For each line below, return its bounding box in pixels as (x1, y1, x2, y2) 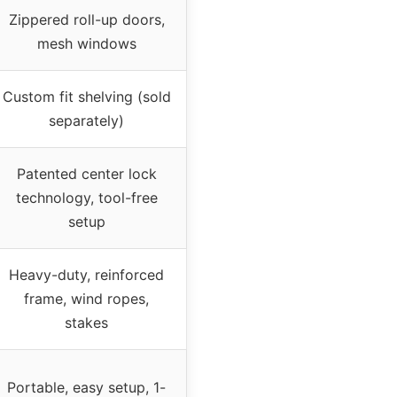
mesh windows (36, 34, 136, 52)
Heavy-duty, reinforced (9, 265, 164, 284)
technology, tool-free (15, 188, 158, 206)
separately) (49, 111, 124, 129)
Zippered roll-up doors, (8, 10, 165, 28)
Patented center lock (16, 164, 157, 183)
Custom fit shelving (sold (2, 87, 171, 105)
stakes (65, 313, 108, 331)
